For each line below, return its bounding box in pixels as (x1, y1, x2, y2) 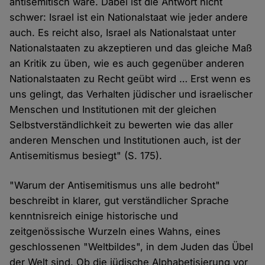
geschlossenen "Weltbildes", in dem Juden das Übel (9, 240, 254, 253)
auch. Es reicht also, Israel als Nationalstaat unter (9, 26, 237, 38)
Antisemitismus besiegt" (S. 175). (9, 149, 163, 161)
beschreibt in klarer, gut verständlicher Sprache (9, 194, 230, 206)
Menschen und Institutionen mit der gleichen (9, 103, 217, 115)
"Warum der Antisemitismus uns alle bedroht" (9, 179, 221, 191)
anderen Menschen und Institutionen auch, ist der (9, 134, 241, 146)
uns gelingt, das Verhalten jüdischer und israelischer (9, 88, 253, 100)
